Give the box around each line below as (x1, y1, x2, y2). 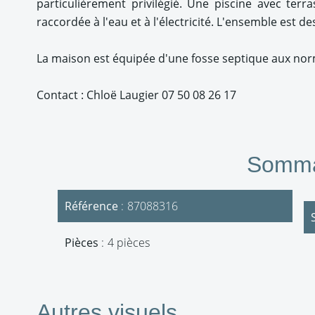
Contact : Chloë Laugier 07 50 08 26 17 (37, 87, 236, 103)
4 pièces (108, 235, 150, 250)
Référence (65, 198, 121, 214)
